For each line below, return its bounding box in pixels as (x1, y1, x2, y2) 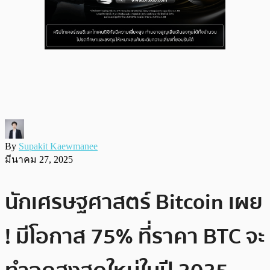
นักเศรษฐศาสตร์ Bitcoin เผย (5, 184, 263, 219)
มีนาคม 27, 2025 (5, 154, 73, 165)
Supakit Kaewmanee (19, 140, 98, 151)
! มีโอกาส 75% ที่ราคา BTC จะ (5, 219, 265, 254)
